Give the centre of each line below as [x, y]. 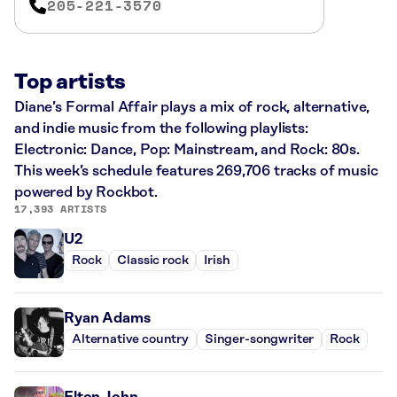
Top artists [70, 82]
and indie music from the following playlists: [161, 128]
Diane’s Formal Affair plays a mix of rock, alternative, [192, 107]
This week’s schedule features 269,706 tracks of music [196, 171]
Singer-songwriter [259, 340]
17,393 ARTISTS [61, 208]
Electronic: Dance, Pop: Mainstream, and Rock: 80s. [187, 149]
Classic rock [153, 261]
